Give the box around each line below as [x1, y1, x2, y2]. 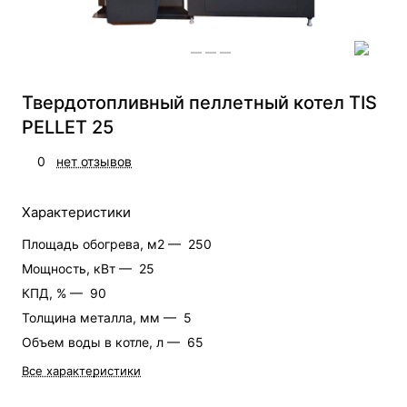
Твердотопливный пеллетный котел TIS [22, 91, 377, 114]
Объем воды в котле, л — [22, 333, 184, 350]
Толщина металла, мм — [22, 309, 180, 325]
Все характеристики [22, 362, 141, 378]
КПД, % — [22, 284, 86, 301]
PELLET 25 [22, 115, 114, 138]
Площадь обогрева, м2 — [22, 235, 184, 252]
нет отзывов [56, 153, 132, 169]
